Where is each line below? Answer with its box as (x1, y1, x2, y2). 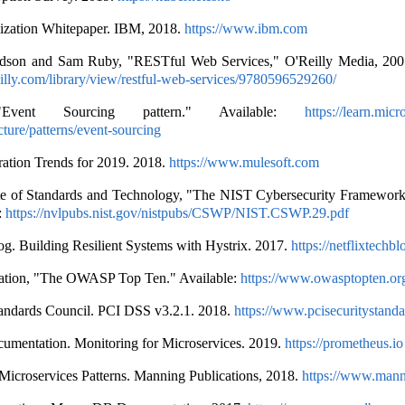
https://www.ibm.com (184, 21, 307, 36)
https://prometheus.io (284, 335, 403, 351)
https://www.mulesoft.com (168, 155, 319, 170)
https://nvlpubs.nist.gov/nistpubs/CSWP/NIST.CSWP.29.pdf (5, 205, 349, 221)
